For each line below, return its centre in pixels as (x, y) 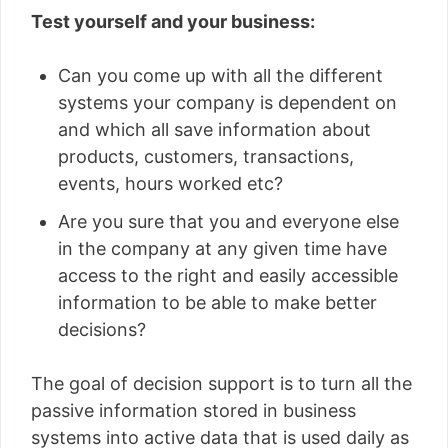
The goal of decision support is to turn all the (221, 383)
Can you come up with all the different (220, 75)
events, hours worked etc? (170, 183)
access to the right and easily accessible (228, 275)
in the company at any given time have (222, 248)
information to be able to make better (217, 302)
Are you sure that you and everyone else (228, 221)
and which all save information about (214, 129)
